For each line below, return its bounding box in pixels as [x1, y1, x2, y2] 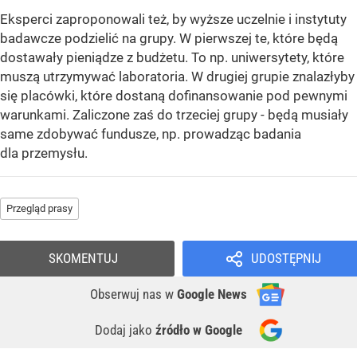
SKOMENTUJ [49, 250, 118, 267]
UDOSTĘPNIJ [250, 250, 321, 267]
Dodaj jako [95, 322, 155, 339]
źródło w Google [155, 322, 242, 339]
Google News [177, 286, 247, 303]
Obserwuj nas [90, 286, 165, 303]
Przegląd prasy [6, 202, 73, 215]
